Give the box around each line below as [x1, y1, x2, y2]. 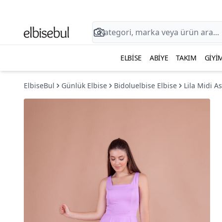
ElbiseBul [24, 81, 55, 90]
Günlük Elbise [61, 81, 107, 90]
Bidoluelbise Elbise [114, 81, 177, 90]
